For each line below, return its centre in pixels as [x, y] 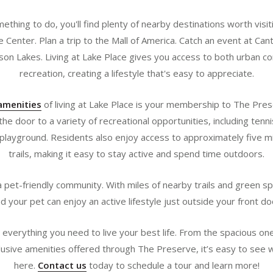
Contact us [62, 265]
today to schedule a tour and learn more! [173, 265]
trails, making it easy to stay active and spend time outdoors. [136, 153]
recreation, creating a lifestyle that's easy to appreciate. [136, 73]
